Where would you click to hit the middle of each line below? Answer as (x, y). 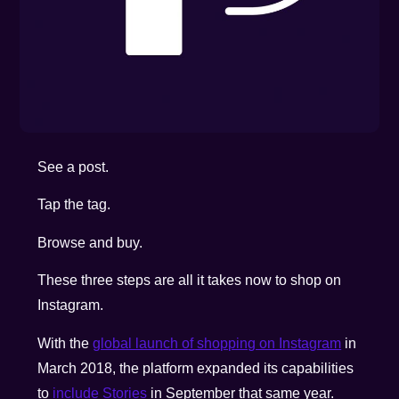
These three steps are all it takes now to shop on (190, 281)
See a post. (73, 167)
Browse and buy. (90, 242)
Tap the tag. (74, 205)
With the (65, 343)
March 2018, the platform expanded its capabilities (196, 368)
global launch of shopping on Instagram (217, 343)
